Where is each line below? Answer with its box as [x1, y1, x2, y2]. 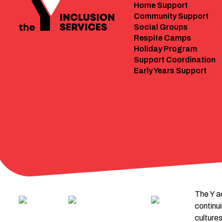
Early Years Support [133, 66, 207, 75]
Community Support [133, 11, 209, 20]
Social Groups [133, 22, 188, 31]
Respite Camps [133, 33, 191, 42]
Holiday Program [133, 44, 197, 53]
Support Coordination [133, 55, 216, 64]
